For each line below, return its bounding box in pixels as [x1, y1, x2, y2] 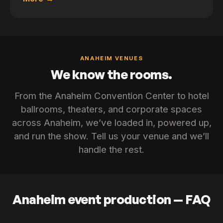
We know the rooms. [51, 66, 172, 83]
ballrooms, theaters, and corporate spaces [21, 103, 202, 115]
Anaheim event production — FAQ [12, 191, 211, 207]
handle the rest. [79, 143, 144, 155]
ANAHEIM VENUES [80, 54, 143, 62]
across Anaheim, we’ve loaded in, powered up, [11, 116, 212, 128]
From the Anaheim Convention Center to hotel [14, 90, 209, 102]
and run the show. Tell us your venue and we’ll [14, 130, 209, 142]
